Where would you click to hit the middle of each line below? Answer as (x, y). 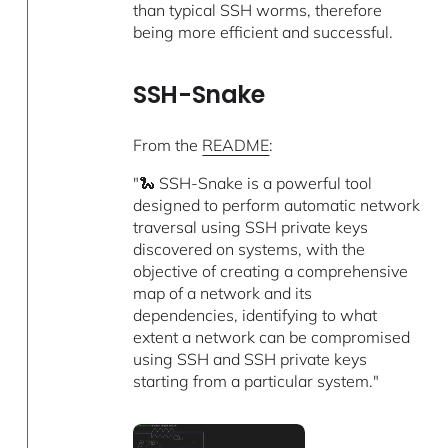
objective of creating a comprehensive (271, 271)
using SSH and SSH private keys (250, 359)
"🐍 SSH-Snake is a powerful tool (253, 183)
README (236, 145)
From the (168, 145)
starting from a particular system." (256, 381)
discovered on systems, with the (249, 249)
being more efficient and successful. (263, 32)
